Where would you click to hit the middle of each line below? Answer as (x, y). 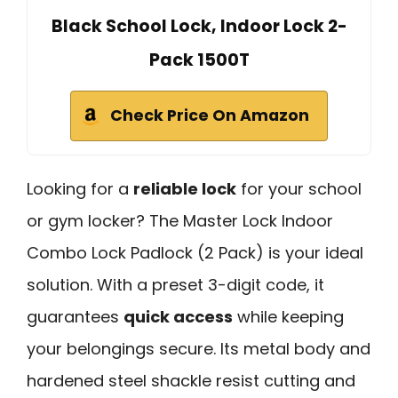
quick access (178, 317)
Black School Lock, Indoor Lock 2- (199, 27)
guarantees (75, 317)
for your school (299, 189)
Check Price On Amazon (210, 116)
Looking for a (80, 189)
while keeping (288, 317)
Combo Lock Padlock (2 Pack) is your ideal (195, 253)
